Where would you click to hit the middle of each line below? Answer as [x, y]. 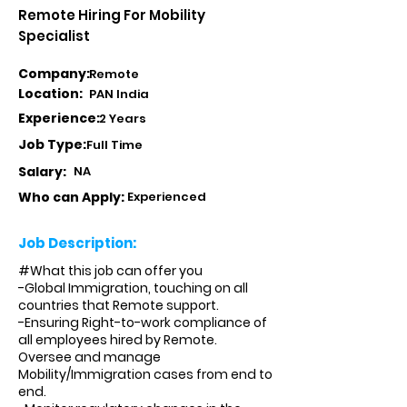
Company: [55, 74]
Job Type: [52, 144]
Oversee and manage [89, 357]
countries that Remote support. [119, 305]
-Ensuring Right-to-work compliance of [143, 323]
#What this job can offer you [110, 271]
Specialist [54, 36]
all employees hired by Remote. [118, 340]
